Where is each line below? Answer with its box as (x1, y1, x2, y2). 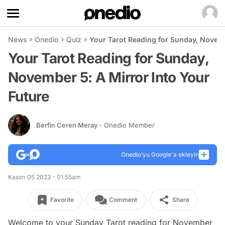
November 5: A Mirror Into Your (8, 69, 209, 86)
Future (8, 88, 49, 105)
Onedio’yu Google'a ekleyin (121, 151, 199, 158)
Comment (108, 196, 137, 203)
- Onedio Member (99, 121, 155, 129)
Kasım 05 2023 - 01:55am (8, 173, 81, 181)
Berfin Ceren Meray (36, 121, 99, 129)
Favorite (50, 196, 74, 203)
